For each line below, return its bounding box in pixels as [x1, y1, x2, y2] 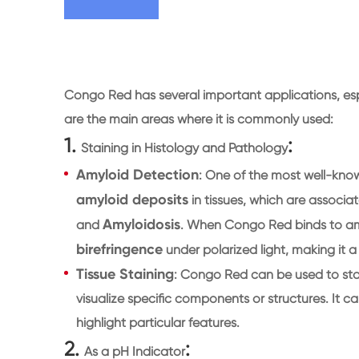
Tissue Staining [76, 264, 174, 283]
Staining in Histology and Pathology [81, 139, 288, 155]
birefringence [76, 240, 163, 258]
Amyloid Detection [76, 165, 199, 184]
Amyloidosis [103, 215, 180, 233]
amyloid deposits [76, 190, 188, 208]
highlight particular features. [76, 314, 240, 330]
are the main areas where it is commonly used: [64, 111, 333, 127]
